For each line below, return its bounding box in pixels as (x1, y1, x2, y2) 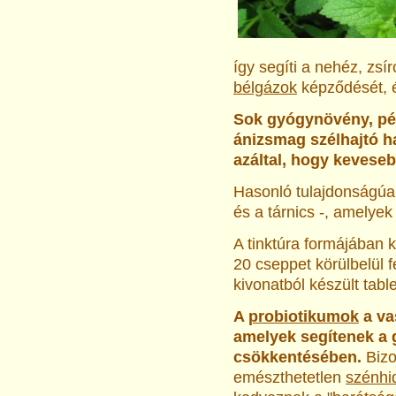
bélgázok (233, 79, 297, 96)
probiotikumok (248, 308, 359, 325)
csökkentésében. (233, 348, 366, 366)
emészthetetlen (233, 369, 346, 386)
